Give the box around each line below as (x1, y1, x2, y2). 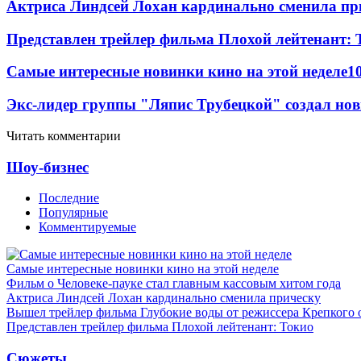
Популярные (39, 205, 108, 220)
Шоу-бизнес (6, 158, 89, 176)
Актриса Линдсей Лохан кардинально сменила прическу (6, 291, 321, 305)
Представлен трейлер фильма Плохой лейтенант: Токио (6, 320, 313, 334)
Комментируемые (39, 220, 136, 234)
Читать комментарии (6, 128, 121, 143)
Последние (39, 191, 99, 205)
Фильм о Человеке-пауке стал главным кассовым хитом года (6, 276, 341, 291)
